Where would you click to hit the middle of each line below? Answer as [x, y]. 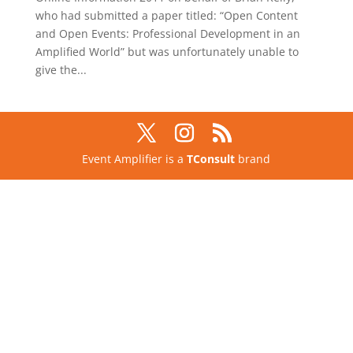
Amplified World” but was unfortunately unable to [167, 51]
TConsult [211, 158]
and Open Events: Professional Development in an [167, 33]
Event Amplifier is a [135, 158]
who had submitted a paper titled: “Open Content [166, 15]
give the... [61, 69]
